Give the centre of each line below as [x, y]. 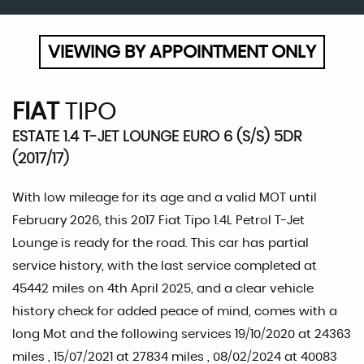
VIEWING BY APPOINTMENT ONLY [182, 52]
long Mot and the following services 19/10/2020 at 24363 [182, 334]
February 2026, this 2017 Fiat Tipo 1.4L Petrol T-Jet [158, 221]
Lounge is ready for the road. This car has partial [160, 243]
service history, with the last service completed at [165, 266]
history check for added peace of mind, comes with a [175, 312]
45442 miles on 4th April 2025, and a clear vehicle [163, 289]
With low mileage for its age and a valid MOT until [165, 198]
